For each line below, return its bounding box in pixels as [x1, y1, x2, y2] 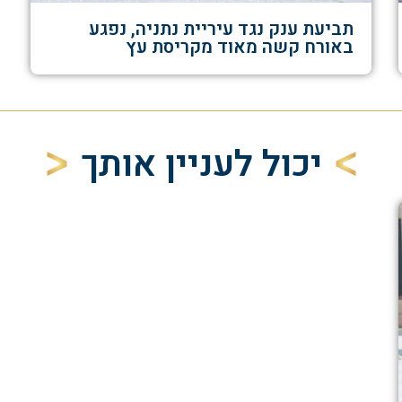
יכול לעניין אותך [80, 138, 322, 192]
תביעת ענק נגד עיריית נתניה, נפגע [89, 16, 354, 43]
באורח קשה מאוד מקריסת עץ [126, 34, 354, 61]
